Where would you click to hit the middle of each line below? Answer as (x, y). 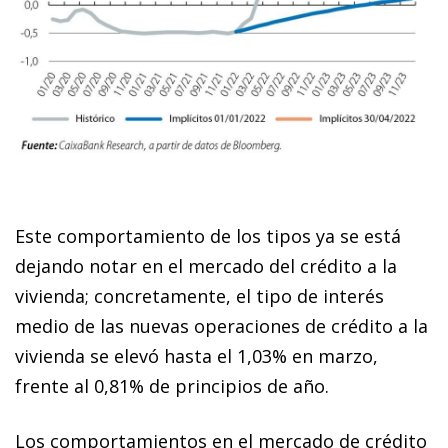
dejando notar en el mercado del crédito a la (206, 265)
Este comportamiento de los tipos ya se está (208, 235)
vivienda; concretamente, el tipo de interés (199, 295)
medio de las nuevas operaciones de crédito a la (221, 325)
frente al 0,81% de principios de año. (172, 385)
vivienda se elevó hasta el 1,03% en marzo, (196, 355)
